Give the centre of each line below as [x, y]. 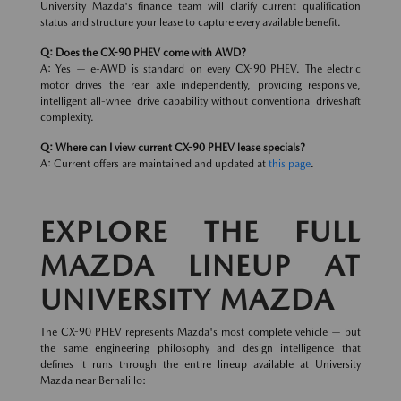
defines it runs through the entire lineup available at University [200, 365]
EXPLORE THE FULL [200, 232]
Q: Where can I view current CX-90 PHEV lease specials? [173, 148]
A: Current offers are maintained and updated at [154, 164]
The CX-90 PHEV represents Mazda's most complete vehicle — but [200, 333]
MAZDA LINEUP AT [200, 266]
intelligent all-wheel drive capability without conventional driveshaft [200, 102]
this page [290, 164]
